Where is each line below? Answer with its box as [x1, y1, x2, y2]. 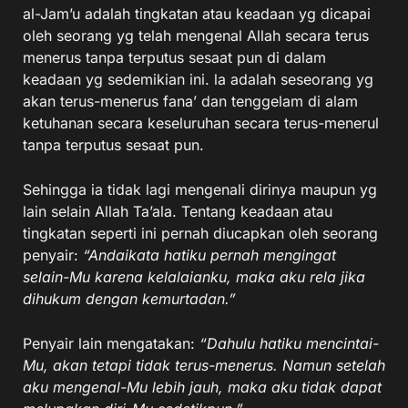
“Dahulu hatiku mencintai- [199, 334, 379, 352]
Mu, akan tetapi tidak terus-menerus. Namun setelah [23, 356, 385, 374]
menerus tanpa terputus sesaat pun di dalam [23, 48, 326, 66]
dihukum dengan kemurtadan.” [23, 290, 236, 308]
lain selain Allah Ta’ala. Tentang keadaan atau [23, 202, 332, 220]
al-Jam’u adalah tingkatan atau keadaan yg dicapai [23, 5, 371, 23]
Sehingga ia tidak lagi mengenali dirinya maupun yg [23, 180, 377, 199]
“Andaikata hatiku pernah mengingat [83, 246, 336, 264]
